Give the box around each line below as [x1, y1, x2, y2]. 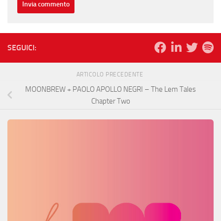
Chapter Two [91, 96, 130, 106]
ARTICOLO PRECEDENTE [76, 71, 145, 78]
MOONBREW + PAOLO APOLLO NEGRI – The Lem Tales [25, 84, 196, 94]
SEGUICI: [7, 42, 37, 52]
